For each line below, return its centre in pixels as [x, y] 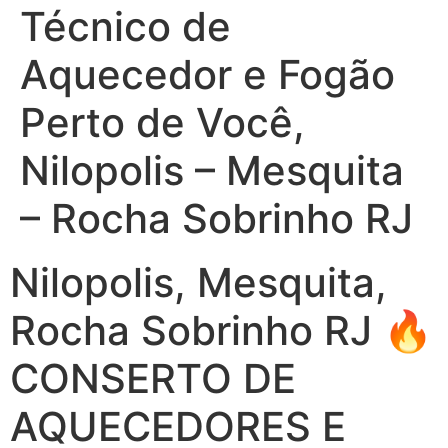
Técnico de [125, 27]
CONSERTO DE [153, 379]
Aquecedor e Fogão [207, 75]
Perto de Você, [162, 123]
